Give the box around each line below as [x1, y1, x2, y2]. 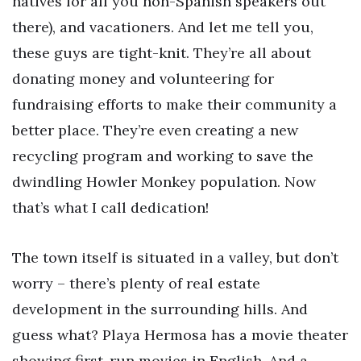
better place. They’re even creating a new [12, 121, 298, 140]
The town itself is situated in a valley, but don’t [12, 248, 338, 268]
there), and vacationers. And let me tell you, [12, 18, 313, 37]
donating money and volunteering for [12, 69, 274, 89]
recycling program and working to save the [12, 147, 313, 166]
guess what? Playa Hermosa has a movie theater [12, 326, 348, 345]
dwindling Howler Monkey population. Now [12, 172, 316, 192]
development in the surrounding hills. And [12, 300, 308, 319]
